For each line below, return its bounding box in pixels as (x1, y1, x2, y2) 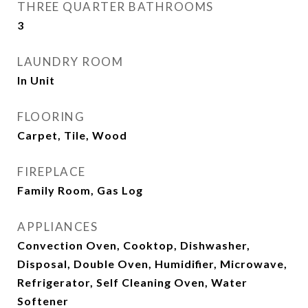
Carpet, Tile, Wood (17, 129, 127, 142)
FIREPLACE (17, 164, 86, 179)
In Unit (17, 74, 55, 87)
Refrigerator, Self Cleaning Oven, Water (17, 276, 247, 289)
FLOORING (17, 109, 85, 124)
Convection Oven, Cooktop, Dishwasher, (17, 239, 250, 252)
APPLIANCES (17, 219, 98, 234)
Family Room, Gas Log (17, 184, 143, 197)
